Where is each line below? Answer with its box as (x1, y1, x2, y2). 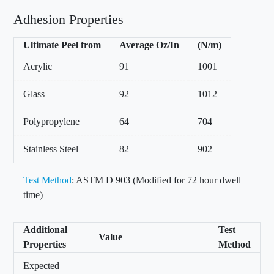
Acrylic (23, 61, 52, 72)
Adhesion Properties (13, 12, 124, 28)
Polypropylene (23, 116, 80, 127)
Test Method (23, 175, 72, 186)
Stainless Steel (23, 144, 78, 155)
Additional (23, 224, 67, 235)
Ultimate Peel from (23, 40, 101, 51)
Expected (23, 261, 59, 272)
